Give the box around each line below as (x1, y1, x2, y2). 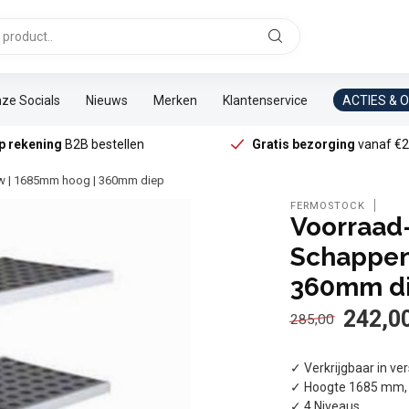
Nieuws (86, 92, 128, 108)
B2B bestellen (61, 137, 144, 152)
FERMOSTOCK (290, 199, 366, 212)
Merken (153, 92, 197, 108)
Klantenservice (223, 92, 308, 108)
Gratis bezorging (252, 137, 356, 152)
